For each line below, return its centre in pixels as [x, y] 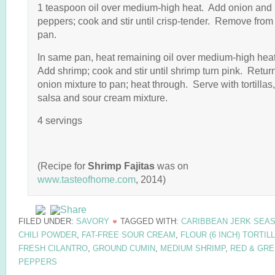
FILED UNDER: [47, 221]
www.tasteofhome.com [87, 179]
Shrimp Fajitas [122, 166]
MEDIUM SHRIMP [193, 248]
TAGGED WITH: [151, 221]
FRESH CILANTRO [53, 248]
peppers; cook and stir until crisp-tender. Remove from [155, 21]
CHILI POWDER [48, 235]
